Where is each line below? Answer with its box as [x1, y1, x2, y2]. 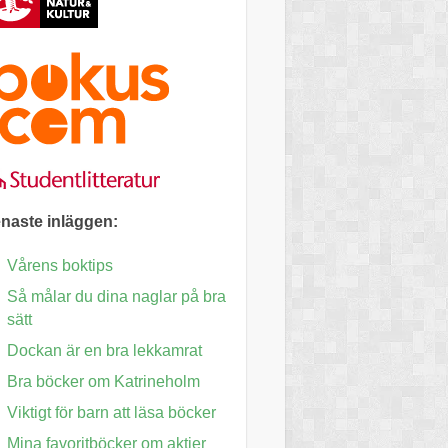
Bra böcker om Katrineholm [7, 373, 200, 391]
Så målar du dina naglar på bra [7, 288, 226, 306]
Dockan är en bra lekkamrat [7, 342, 202, 360]
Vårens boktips [7, 257, 113, 275]
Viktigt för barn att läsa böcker [7, 404, 216, 422]
